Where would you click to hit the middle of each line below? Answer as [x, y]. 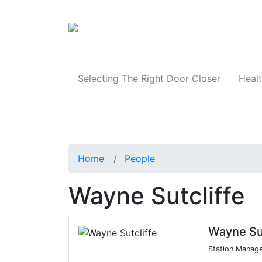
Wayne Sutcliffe [157, 196]
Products [227, 31]
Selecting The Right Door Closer [149, 79]
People [140, 159]
